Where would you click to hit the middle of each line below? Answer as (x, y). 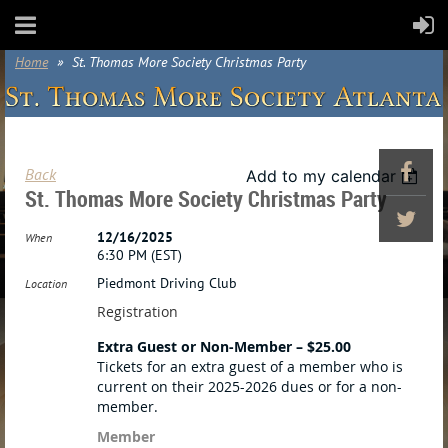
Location (46, 283)
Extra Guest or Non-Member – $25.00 (224, 346)
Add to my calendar (321, 176)
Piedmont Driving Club (167, 283)
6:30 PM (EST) (139, 255)
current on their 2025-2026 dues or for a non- (249, 386)
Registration (137, 311)
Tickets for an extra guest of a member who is (250, 366)
